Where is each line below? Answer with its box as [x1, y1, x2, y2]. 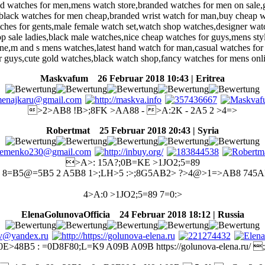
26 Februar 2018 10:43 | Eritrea [91, 73, 225, 84]
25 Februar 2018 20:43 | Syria [92, 125, 219, 136]
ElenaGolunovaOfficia [21, 209, 112, 220]
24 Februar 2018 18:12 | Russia [112, 209, 244, 220]
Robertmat [46, 125, 90, 136]
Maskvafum [40, 73, 88, 84]
